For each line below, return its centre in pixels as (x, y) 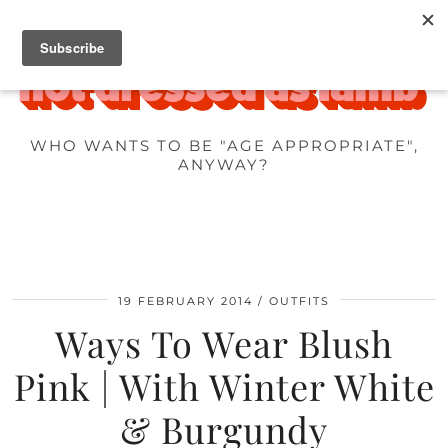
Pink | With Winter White (224, 386)
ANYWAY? (224, 165)
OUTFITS (299, 301)
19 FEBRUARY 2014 (185, 301)
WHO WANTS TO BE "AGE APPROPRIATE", (224, 146)
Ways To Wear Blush (224, 343)
